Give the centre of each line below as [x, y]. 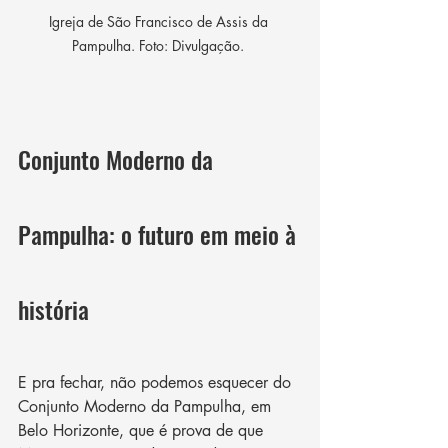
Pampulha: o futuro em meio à [160, 234]
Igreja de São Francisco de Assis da [160, 22]
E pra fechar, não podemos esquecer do [157, 383]
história [53, 309]
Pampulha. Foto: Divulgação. [160, 46]
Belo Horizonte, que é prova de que [143, 431]
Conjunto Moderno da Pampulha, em [147, 407]
